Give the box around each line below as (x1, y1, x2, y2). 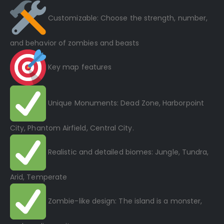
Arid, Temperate (10, 172, 67, 182)
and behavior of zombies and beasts (10, 38, 139, 48)
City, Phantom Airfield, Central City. (10, 123, 134, 133)
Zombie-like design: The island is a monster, (46, 196, 202, 206)
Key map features (46, 62, 112, 72)
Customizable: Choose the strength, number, (46, 13, 208, 23)
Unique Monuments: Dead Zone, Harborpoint (46, 98, 204, 108)
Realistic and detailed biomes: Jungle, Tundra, (46, 147, 209, 157)
